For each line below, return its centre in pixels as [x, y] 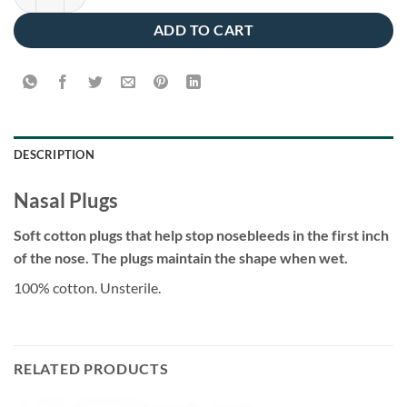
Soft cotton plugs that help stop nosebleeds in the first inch [201, 234]
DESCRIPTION [54, 154]
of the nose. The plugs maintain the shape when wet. [181, 257]
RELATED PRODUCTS [91, 368]
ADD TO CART [203, 30]
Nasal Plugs [66, 200]
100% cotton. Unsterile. [87, 287]
